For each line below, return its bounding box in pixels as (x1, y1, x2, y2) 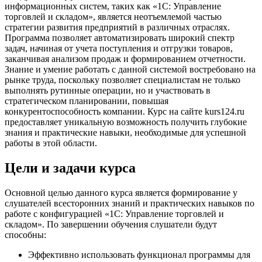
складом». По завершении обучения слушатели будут (5, 219, 217, 229)
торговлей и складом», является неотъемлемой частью (5, 11, 222, 22)
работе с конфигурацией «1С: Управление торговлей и (5, 208, 224, 219)
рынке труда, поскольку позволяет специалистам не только (5, 74, 240, 85)
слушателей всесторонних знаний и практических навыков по (5, 198, 254, 208)
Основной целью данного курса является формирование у (5, 187, 237, 198)
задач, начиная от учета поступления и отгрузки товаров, (5, 43, 233, 53)
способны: (5, 229, 46, 240)
